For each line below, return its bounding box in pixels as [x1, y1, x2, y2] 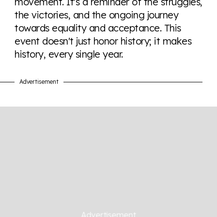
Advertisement [19, 78, 59, 85]
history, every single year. [15, 48, 123, 60]
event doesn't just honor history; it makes [15, 35, 191, 47]
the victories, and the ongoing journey [15, 9, 178, 21]
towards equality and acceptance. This [15, 22, 181, 34]
